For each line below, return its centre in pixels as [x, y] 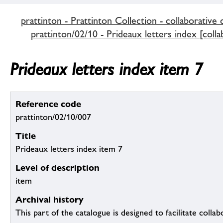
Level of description [57, 168]
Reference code [48, 104]
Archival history [50, 200]
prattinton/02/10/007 [53, 117]
